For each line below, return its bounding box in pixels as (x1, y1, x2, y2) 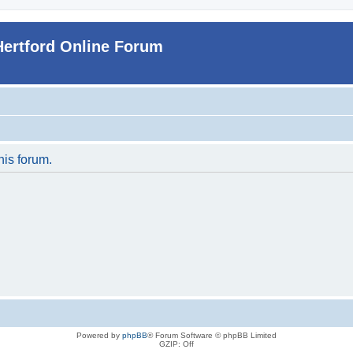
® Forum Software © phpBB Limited (147, 330, 277, 340)
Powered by (76, 330, 122, 340)
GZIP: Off (159, 339, 194, 348)
